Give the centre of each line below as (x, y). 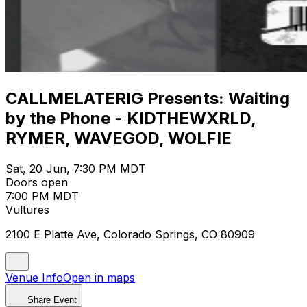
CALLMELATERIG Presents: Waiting (148, 98)
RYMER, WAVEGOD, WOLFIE (119, 138)
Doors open (37, 182)
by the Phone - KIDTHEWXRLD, (131, 118)
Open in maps (99, 277)
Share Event (52, 299)
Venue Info (34, 277)
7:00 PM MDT (42, 196)
